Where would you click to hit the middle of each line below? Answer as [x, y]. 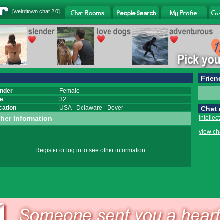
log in [73, 150]
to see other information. [114, 150]
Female [69, 91]
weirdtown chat [32, 11]
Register [46, 150]
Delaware [89, 108]
